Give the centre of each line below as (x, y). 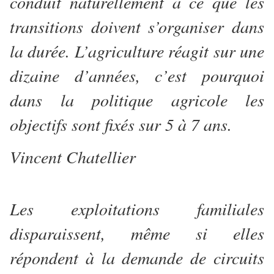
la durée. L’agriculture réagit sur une (137, 51)
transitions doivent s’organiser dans (137, 27)
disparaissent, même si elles (137, 233)
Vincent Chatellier (73, 157)
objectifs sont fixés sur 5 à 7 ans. (124, 124)
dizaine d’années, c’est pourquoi (137, 76)
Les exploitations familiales (137, 209)
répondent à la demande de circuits (137, 258)
